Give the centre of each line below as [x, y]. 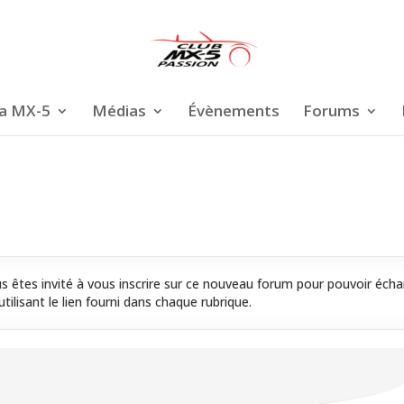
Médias [119, 110]
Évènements [233, 110]
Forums [331, 110]
